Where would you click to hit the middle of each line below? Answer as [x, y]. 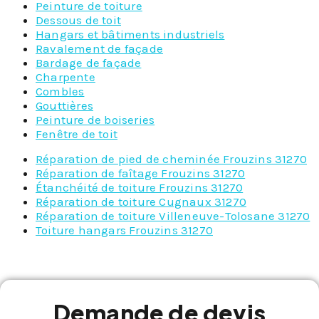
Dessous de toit [78, 20]
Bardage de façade [89, 63]
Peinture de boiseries [95, 120]
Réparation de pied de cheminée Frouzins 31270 [171, 158]
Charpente [66, 77]
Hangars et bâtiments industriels [130, 35]
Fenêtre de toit [77, 134]
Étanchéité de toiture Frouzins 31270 [140, 187]
